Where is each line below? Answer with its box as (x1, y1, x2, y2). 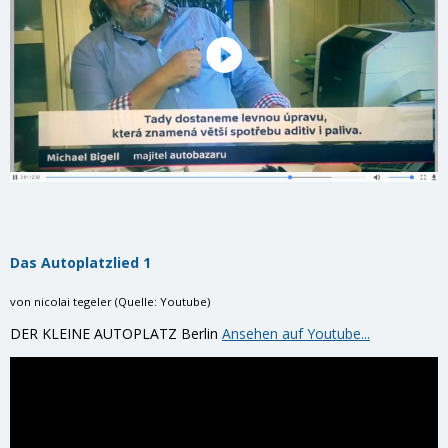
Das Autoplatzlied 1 (10, 252, 151, 272)
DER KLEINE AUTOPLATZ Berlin (10, 323, 222, 343)
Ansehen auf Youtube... (222, 323, 370, 343)
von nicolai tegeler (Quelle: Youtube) (10, 293, 210, 309)
